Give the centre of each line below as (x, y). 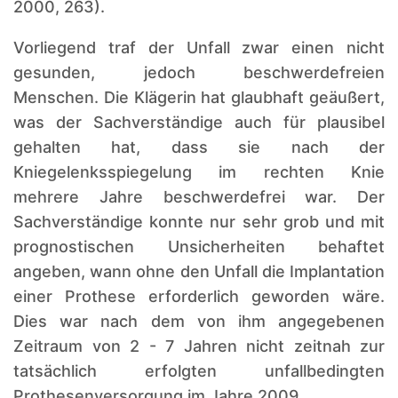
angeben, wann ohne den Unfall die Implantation (199, 271)
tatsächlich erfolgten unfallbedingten (199, 370)
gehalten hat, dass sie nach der (199, 147)
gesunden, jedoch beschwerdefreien (199, 72)
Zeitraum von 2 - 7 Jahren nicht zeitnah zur (199, 346)
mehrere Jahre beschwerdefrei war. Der (199, 196)
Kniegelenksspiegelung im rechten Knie (199, 171)
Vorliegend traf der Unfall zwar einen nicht (199, 47)
